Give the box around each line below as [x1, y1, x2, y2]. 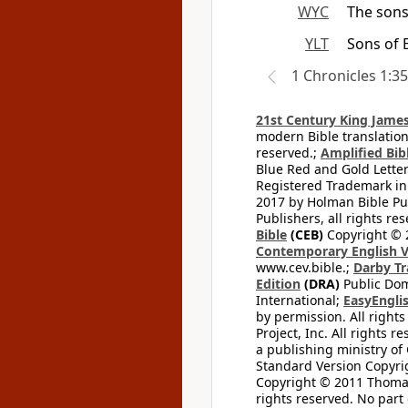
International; [256, 291, 343, 309]
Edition [256, 275, 301, 292]
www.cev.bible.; [256, 259, 353, 276]
